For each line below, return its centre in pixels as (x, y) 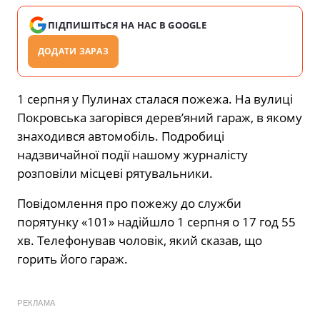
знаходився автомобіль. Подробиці (121, 136)
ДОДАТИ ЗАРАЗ (73, 51)
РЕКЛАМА (36, 303)
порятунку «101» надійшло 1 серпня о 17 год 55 (156, 222)
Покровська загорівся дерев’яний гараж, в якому (160, 118)
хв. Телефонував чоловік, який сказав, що (140, 241)
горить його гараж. (72, 259)
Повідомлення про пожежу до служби (129, 204)
